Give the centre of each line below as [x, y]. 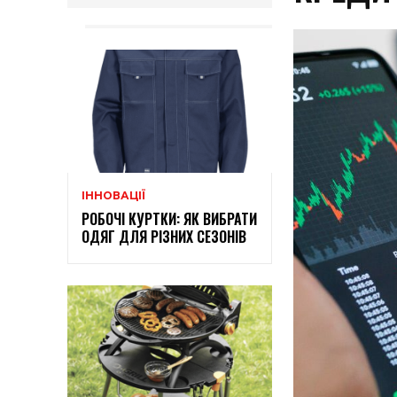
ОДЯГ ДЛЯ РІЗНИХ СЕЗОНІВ [164, 237]
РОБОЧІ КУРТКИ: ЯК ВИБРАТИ [169, 219]
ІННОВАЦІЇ [113, 196]
